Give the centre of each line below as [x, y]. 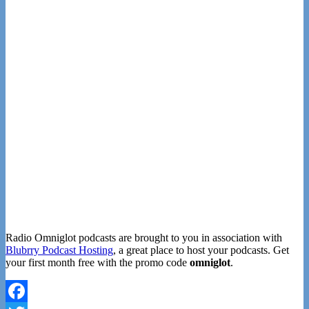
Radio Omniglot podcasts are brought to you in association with [144, 238]
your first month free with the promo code [98, 263]
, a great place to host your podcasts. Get [201, 250]
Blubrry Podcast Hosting [59, 250]
